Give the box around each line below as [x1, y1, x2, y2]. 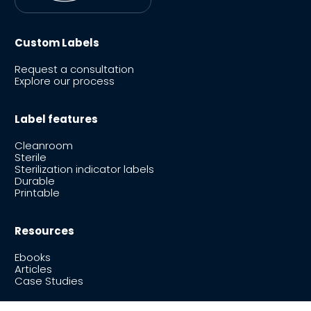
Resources [15, 224, 74, 239]
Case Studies [15, 274, 83, 289]
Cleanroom [15, 138, 73, 153]
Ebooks [15, 250, 51, 265]
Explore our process [15, 74, 115, 89]
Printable [15, 185, 60, 201]
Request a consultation [15, 62, 134, 77]
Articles [15, 262, 52, 277]
